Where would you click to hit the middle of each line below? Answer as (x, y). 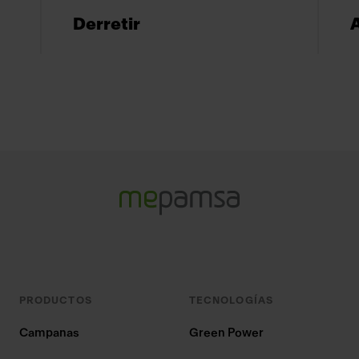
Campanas (49, 333)
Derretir (107, 25)
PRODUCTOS (56, 301)
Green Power (226, 333)
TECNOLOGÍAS (231, 301)
